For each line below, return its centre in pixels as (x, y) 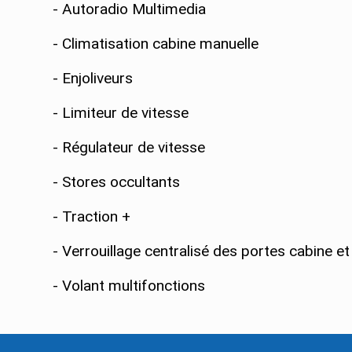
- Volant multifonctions (129, 286)
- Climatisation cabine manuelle (156, 44)
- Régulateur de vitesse (129, 148)
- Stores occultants (117, 182)
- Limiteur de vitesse (121, 113)
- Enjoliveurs (93, 79)
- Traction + (92, 217)
